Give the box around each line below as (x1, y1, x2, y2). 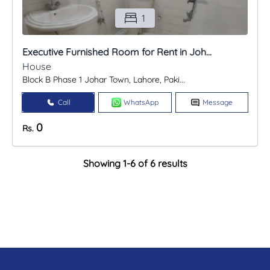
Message (202, 98, 233, 107)
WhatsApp (123, 98, 159, 107)
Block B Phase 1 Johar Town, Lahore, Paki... (22, 74, 185, 86)
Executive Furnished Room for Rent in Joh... (22, 46, 212, 58)
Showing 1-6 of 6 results (83, 157, 187, 170)
